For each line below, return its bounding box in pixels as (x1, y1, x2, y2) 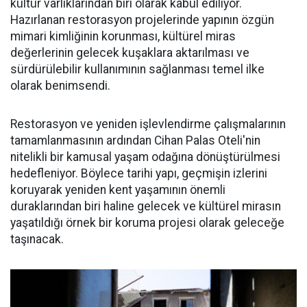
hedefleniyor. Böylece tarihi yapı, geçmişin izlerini (10, 167, 267, 181)
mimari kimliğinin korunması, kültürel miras (10, 29, 236, 44)
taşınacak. (10, 232, 64, 247)
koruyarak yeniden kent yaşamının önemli (10, 183, 225, 197)
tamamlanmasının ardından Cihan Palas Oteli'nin (10, 134, 260, 148)
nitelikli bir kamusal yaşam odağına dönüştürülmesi (10, 150, 280, 164)
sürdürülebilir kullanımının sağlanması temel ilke (10, 62, 265, 77)
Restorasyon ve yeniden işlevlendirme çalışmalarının (10, 117, 286, 132)
